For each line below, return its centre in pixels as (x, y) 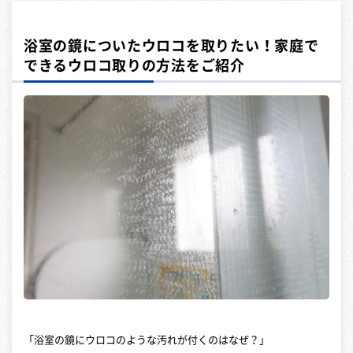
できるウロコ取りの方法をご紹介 (134, 65)
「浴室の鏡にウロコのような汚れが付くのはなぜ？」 (147, 340)
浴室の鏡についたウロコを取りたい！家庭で (171, 46)
